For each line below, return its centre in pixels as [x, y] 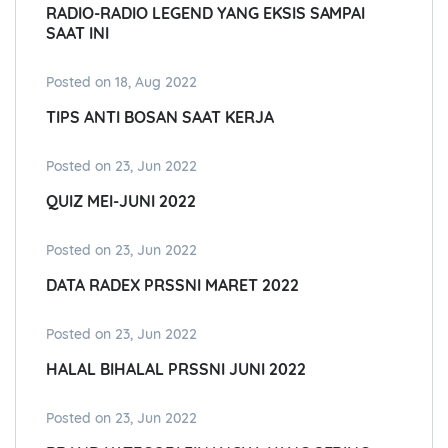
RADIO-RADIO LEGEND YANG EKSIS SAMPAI [206, 13]
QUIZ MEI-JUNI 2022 [121, 201]
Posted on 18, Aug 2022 [121, 82]
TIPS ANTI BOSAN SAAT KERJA [160, 117]
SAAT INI [77, 33]
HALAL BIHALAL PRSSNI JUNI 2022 [176, 369]
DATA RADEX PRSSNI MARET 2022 [172, 285]
